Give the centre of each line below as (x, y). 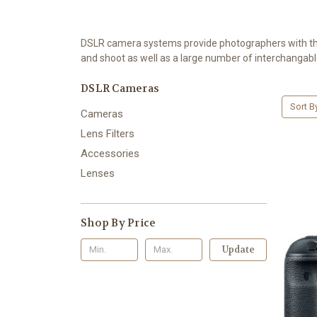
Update (238, 249)
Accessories (110, 153)
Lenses (98, 173)
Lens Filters (108, 133)
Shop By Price (119, 223)
